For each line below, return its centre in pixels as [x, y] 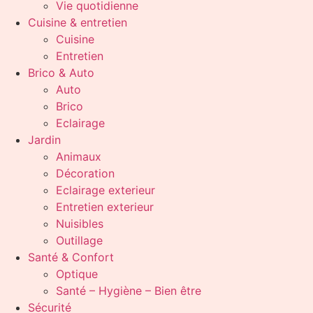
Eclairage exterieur [105, 190]
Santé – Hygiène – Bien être [129, 291]
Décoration [85, 173]
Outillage [79, 240]
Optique [77, 274]
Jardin [44, 140]
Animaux [79, 156]
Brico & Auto [61, 73]
